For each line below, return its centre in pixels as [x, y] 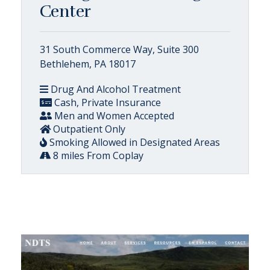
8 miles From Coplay [97, 155]
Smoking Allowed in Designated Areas [133, 142]
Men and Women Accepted [113, 115]
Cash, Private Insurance [106, 102]
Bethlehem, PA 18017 [88, 64]
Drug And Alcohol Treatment [115, 89]
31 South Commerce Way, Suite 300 [119, 49]
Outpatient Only [88, 129]
